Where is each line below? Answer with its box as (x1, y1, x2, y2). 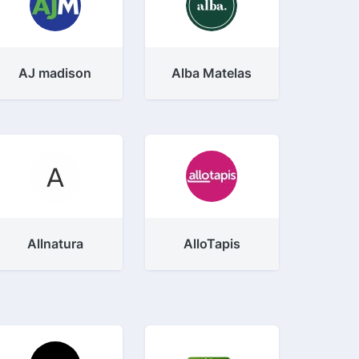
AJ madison (18, 65, 92, 81)
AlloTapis (183, 236, 240, 252)
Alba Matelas (171, 65, 252, 81)
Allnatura (26, 236, 83, 252)
